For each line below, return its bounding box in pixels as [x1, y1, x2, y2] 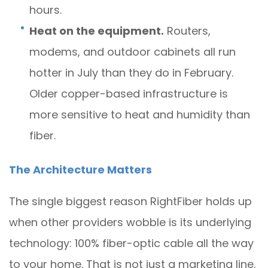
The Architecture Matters [9, 162, 152, 177]
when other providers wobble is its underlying [9, 215, 251, 230]
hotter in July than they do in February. [29, 65, 233, 80]
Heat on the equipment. [29, 23, 164, 38]
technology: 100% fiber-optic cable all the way [9, 236, 254, 251]
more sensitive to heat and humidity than [29, 107, 250, 122]
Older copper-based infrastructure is [29, 86, 228, 101]
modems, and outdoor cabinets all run [29, 44, 236, 59]
